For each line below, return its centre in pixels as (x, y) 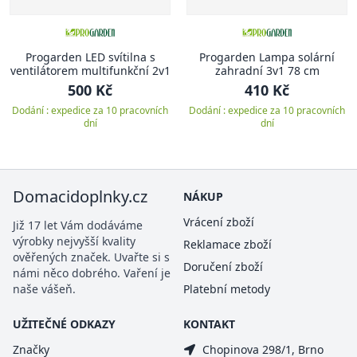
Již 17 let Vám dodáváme (78, 225)
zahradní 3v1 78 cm (292, 71)
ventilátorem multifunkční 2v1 (90, 71)
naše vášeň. (44, 288)
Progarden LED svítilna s (90, 57)
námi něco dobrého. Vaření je (92, 273)
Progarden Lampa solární (267, 57)
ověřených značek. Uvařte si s (91, 257)
